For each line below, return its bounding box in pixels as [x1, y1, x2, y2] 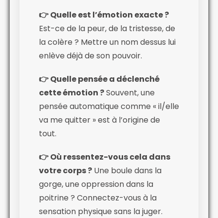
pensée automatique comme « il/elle [39, 100, 179, 112]
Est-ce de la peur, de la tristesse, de [39, 22, 175, 34]
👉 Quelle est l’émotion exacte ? [39, 9, 169, 20]
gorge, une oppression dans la [39, 178, 153, 190]
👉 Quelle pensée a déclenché [39, 73, 160, 85]
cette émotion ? [39, 87, 104, 98]
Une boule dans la [92, 164, 162, 176]
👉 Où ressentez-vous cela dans [39, 151, 170, 163]
